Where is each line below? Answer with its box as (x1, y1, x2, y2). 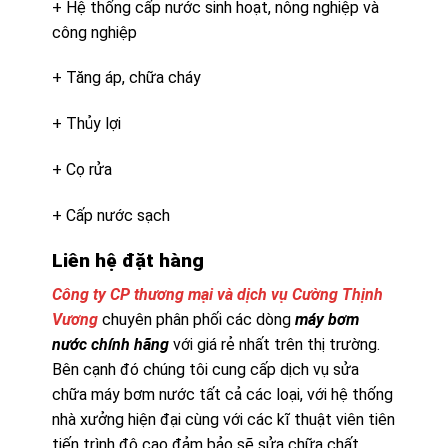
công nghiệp (51, 22, 137, 42)
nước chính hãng (51, 335, 169, 355)
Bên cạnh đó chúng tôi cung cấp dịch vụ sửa (51, 360, 359, 380)
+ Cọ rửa (51, 160, 112, 180)
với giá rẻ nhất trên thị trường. (168, 335, 380, 355)
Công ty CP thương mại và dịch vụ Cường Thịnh (51, 285, 383, 305)
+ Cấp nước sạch (51, 205, 170, 225)
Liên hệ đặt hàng (51, 248, 204, 272)
